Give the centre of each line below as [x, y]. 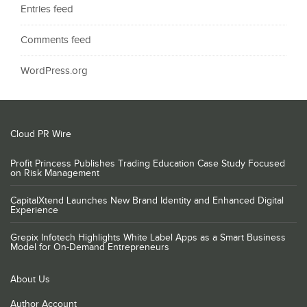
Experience [34, 210]
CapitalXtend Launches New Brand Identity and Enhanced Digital [147, 200]
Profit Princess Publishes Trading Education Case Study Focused [148, 163]
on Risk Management [55, 173]
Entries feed [47, 9]
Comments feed [56, 40]
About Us [30, 279]
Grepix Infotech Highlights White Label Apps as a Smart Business [148, 237]
